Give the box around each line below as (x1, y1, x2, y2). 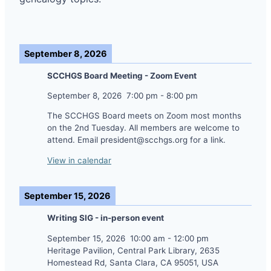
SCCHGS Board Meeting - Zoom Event (47, 70, 197, 80)
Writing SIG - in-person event (47, 213, 164, 223)
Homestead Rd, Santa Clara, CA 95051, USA (47, 257, 218, 267)
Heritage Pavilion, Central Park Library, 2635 (47, 245, 220, 255)
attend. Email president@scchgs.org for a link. (47, 135, 226, 145)
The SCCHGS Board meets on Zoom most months (47, 111, 241, 121)
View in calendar (47, 155, 111, 165)
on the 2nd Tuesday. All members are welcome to (47, 123, 240, 133)
